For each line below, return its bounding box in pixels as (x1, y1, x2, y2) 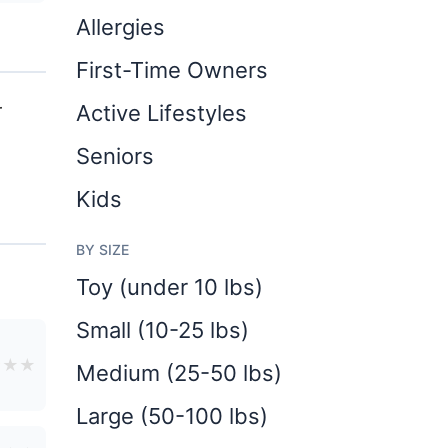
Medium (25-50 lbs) (76, 360, 282, 386)
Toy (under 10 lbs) (76, 274, 263, 300)
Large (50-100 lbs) (76, 403, 268, 429)
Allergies (76, 14, 165, 40)
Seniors (76, 143, 154, 169)
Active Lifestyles (76, 100, 247, 126)
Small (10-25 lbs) (76, 317, 249, 343)
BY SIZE (76, 241, 129, 258)
